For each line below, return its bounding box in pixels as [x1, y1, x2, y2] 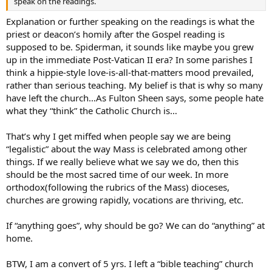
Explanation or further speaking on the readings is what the [6, 15, 254, 27]
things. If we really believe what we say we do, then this [6, 155, 239, 168]
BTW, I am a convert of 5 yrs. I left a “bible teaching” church [6, 257, 253, 270]
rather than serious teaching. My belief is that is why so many [6, 79, 263, 91]
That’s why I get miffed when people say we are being [6, 130, 231, 142]
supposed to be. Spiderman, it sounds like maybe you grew [6, 41, 254, 53]
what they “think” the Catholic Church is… [6, 104, 177, 117]
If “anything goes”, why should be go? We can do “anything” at [6, 219, 265, 231]
